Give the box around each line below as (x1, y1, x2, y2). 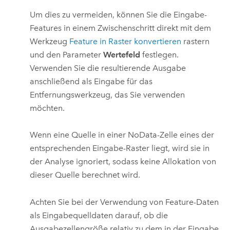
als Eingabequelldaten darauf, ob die (30, 210, 168, 220)
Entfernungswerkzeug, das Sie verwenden (30, 89, 185, 100)
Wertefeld (103, 49, 141, 60)
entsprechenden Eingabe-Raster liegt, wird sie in (30, 143, 210, 154)
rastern (181, 36, 210, 46)
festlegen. (140, 49, 179, 60)
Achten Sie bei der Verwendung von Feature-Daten (30, 197, 219, 207)
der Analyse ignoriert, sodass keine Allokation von (30, 157, 217, 167)
